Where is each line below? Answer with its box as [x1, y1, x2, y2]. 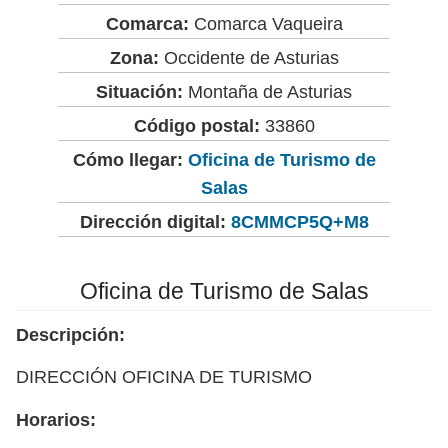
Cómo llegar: [72, 149, 188, 170]
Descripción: [16, 324, 125, 345]
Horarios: [16, 409, 96, 430]
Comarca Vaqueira [188, 13, 343, 34]
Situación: [96, 81, 183, 102]
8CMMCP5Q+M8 [230, 211, 369, 232]
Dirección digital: [79, 211, 226, 232]
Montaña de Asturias [183, 81, 352, 102]
